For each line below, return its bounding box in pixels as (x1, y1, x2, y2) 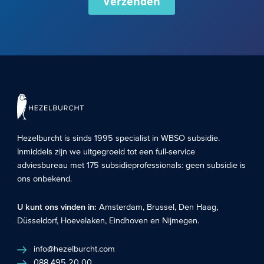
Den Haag (179, 202, 217, 212)
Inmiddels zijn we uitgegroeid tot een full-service (17, 147, 196, 157)
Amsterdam (99, 202, 143, 212)
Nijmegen (162, 216, 198, 226)
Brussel (147, 202, 175, 212)
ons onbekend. (17, 174, 72, 184)
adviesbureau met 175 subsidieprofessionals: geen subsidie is (17, 160, 246, 170)
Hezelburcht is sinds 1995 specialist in (17, 133, 161, 143)
